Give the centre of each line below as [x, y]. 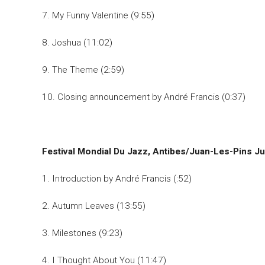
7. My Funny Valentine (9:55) [98, 16]
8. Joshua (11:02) [77, 43]
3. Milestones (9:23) [82, 233]
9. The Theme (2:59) [83, 70]
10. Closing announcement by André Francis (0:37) [143, 97]
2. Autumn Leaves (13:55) [93, 206]
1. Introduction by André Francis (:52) [117, 179]
